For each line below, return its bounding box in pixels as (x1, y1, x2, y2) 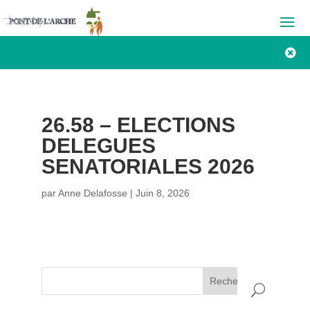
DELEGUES (41, 134, 156, 157)
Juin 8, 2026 (135, 188, 190, 199)
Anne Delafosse (57, 188, 127, 199)
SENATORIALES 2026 (41, 155, 255, 178)
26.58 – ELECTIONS (41, 113, 235, 136)
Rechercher (210, 275, 262, 286)
